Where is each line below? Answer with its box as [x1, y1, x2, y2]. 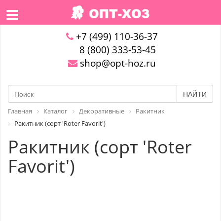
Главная [8, 107, 32, 115]
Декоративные [79, 107, 124, 115]
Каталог [43, 107, 68, 115]
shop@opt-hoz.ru [77, 57, 156, 70]
